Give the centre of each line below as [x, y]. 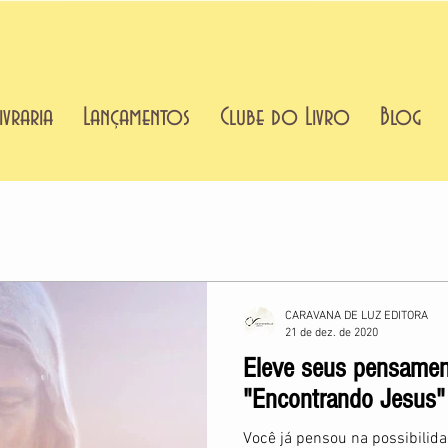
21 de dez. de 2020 [331, 332]
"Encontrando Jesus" [344, 399]
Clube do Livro [285, 118]
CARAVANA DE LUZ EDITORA [356, 316]
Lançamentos [136, 118]
